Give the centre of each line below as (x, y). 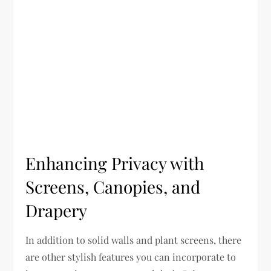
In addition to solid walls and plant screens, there (134, 240)
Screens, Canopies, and (113, 186)
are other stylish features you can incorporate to (131, 256)
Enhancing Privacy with (115, 163)
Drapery (57, 210)
